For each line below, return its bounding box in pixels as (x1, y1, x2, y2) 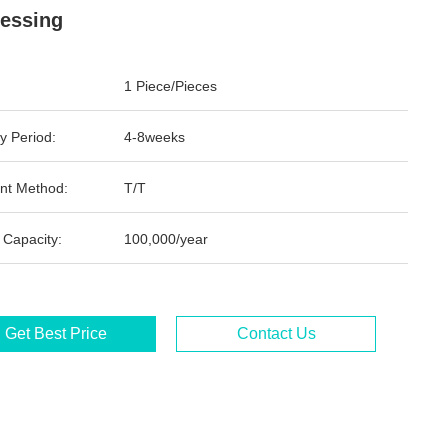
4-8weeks (124, 129, 185, 145)
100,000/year (124, 231, 208, 247)
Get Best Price (5, 325, 107, 342)
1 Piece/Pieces (124, 78, 217, 94)
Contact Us (236, 325, 316, 342)
